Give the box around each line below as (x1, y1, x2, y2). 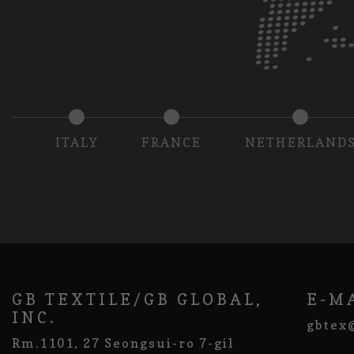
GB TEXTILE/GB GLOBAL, (12, 289, 263, 309)
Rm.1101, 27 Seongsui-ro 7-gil (12, 334, 234, 351)
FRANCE (141, 134, 202, 150)
